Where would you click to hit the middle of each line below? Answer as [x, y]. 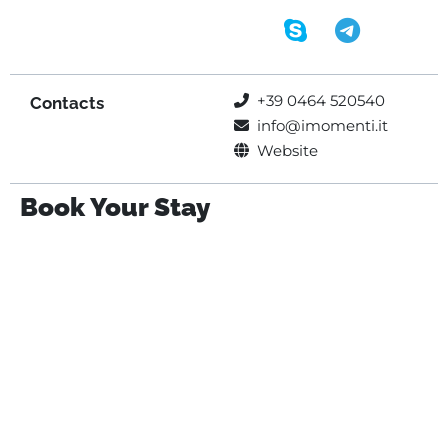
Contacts [67, 102]
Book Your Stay [115, 206]
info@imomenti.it [322, 125]
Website [287, 150]
